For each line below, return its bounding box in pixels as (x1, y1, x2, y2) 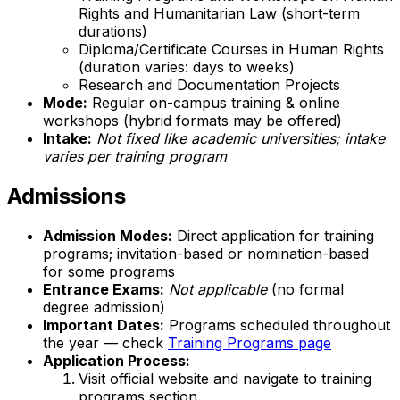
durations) (79, 22, 147, 41)
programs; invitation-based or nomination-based (43, 245, 369, 263)
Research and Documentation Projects (79, 76, 340, 95)
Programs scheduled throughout (164, 316, 390, 335)
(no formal (267, 280, 344, 299)
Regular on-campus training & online (87, 94, 340, 112)
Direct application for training (172, 227, 374, 246)
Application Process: (43, 352, 190, 371)
